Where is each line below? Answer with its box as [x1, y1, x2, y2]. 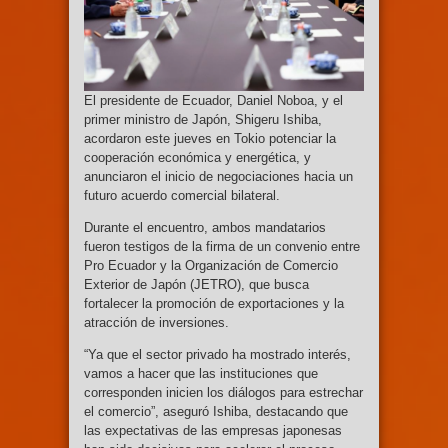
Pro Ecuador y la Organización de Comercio [84, 257, 338, 273]
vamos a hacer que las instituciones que [84, 365, 318, 381]
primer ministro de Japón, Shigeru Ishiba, [84, 111, 322, 127]
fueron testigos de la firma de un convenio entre [84, 238, 360, 254]
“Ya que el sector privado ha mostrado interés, [84, 346, 351, 362]
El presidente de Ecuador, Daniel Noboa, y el [84, 92, 343, 108]
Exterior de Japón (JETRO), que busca [84, 276, 309, 292]
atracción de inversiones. [84, 314, 229, 330]
